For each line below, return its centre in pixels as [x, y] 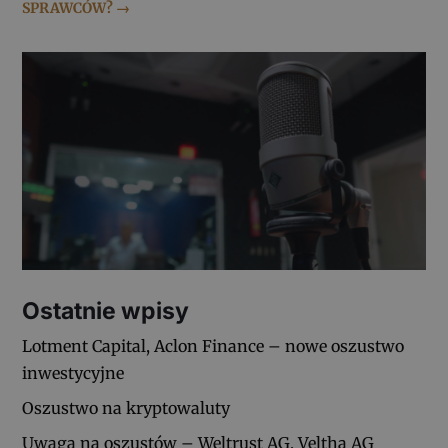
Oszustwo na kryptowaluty [126, 407]
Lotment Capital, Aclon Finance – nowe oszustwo [213, 345]
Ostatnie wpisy [106, 310]
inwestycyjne [73, 372]
